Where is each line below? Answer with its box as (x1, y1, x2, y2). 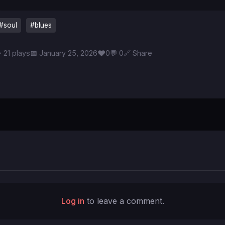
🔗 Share (133, 49, 152, 57)
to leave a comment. (84, 196, 164, 206)
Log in (61, 196, 84, 206)
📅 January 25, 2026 (30, 49, 97, 57)
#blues (30, 21, 52, 29)
